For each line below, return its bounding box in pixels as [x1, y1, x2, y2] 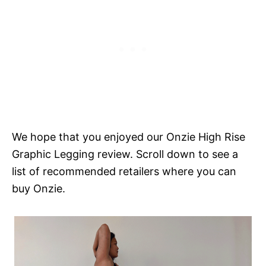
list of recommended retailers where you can [12, 164, 236, 178]
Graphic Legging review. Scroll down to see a [12, 147, 238, 160]
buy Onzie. [12, 182, 65, 195]
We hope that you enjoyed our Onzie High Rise [12, 130, 245, 143]
